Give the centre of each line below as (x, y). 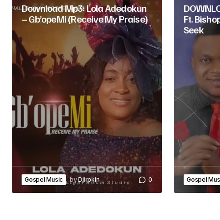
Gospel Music (44, 179)
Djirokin (89, 179)
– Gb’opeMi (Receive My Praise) (85, 19)
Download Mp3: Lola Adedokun (84, 8)
